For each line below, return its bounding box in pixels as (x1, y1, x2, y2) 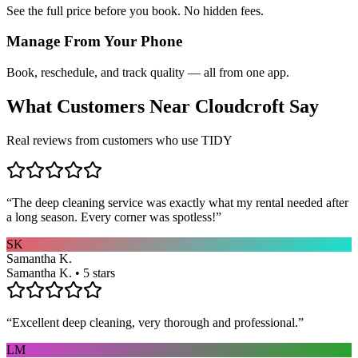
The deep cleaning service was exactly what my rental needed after (12, 195, 348, 209)
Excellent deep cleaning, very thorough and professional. (12, 315, 298, 329)
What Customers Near (6, 96, 195, 117)
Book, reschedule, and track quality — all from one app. (6, 66, 289, 80)
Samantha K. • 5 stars (6, 265, 115, 280)
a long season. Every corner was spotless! (6, 209, 216, 224)
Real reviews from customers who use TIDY (6, 133, 233, 147)
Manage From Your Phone (6, 33, 182, 50)
